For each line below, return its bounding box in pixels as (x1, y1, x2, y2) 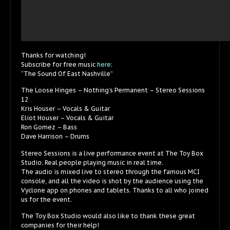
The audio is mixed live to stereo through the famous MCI (21, 167, 200, 176)
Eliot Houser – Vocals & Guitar (21, 114, 113, 122)
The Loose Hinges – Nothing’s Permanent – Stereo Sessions (21, 86, 205, 94)
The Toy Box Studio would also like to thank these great (21, 212, 195, 220)
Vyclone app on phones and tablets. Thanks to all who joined (21, 186, 208, 194)
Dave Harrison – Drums (21, 132, 89, 141)
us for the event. (21, 195, 72, 203)
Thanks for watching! (21, 51, 86, 59)
